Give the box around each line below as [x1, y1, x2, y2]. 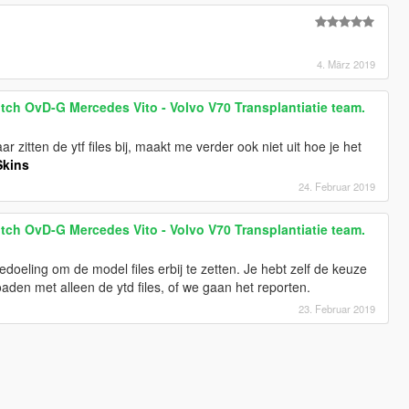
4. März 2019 [317, 56, 376, 71]
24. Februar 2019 [299, 178, 376, 194]
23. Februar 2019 [299, 300, 376, 316]
